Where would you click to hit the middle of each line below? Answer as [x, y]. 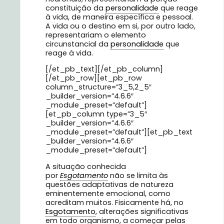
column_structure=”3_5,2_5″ [98, 87]
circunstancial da [78, 44]
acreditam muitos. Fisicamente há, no [114, 202]
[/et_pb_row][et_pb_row [94, 78]
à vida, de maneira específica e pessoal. [119, 17]
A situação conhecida [86, 166]
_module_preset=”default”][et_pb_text [119, 132]
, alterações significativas [142, 211]
